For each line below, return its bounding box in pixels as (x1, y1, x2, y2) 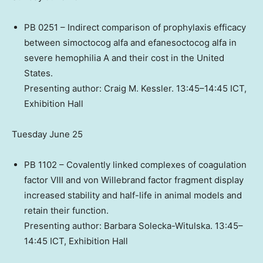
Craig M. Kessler (104, 83, 171, 95)
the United (181, 52, 224, 64)
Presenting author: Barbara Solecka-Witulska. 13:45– (24, 220, 243, 232)
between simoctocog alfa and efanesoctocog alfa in (24, 37, 237, 49)
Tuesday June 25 (12, 129, 83, 140)
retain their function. (24, 205, 109, 217)
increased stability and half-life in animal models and (24, 190, 242, 201)
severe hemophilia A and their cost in (24, 52, 181, 64)
